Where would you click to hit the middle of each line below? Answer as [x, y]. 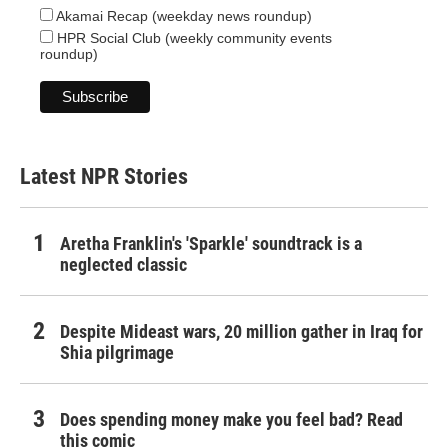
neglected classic [123, 265]
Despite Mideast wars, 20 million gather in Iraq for [241, 332]
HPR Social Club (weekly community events [192, 38]
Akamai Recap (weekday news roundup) [182, 16]
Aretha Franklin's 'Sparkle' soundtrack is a [211, 244]
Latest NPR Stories [104, 177]
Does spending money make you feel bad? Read [231, 420]
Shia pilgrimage [117, 353]
